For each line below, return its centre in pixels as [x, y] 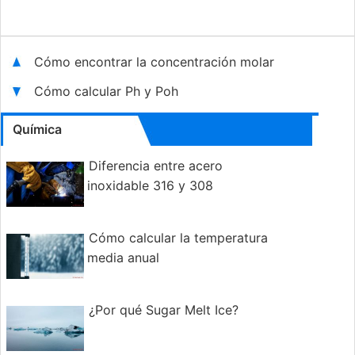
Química [37, 130]
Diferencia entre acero [156, 166]
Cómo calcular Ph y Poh [106, 92]
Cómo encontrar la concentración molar [156, 62]
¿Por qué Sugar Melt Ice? [164, 310]
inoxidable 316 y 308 [150, 186]
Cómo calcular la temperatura [178, 238]
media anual [123, 258]
